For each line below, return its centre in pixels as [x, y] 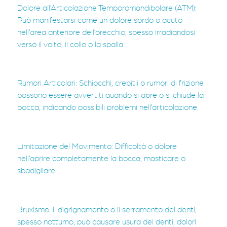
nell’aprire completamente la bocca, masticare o [101, 159]
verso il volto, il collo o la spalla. [71, 44]
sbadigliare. [37, 171]
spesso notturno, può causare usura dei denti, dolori [107, 222]
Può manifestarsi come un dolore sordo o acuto [100, 20]
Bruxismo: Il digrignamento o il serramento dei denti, [107, 210]
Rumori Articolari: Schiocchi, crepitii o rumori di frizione [110, 83]
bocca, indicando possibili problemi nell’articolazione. [108, 108]
